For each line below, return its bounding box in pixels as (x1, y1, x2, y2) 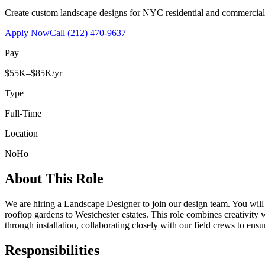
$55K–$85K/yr (5, 67, 62, 78)
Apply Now (5, 27, 50, 38)
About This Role (5, 170, 104, 186)
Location (5, 128, 38, 138)
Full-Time (5, 108, 41, 118)
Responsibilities (5, 242, 99, 258)
